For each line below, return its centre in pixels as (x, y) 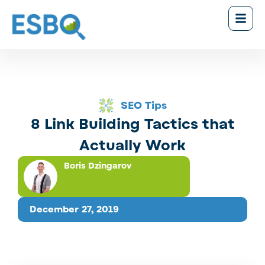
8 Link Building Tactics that (132, 124)
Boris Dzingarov (98, 166)
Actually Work (132, 145)
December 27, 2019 (74, 210)
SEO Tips (144, 105)
